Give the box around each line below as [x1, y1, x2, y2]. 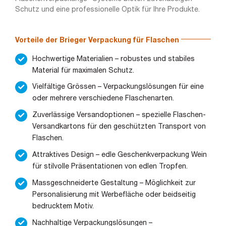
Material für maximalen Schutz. [32, 67, 134, 74]
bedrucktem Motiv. [32, 203, 94, 210]
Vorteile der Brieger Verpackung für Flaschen [15, 37, 179, 44]
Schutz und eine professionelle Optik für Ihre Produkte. [15, 6, 200, 13]
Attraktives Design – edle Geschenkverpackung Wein [32, 151, 207, 158]
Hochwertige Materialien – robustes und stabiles [32, 55, 195, 63]
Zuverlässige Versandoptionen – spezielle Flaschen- [32, 112, 206, 119]
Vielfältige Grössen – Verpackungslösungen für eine [32, 84, 204, 91]
